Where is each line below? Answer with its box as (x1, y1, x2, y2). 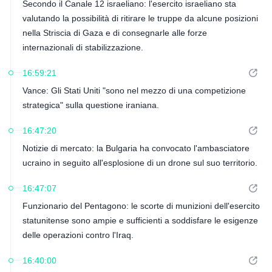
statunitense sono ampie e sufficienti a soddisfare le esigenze (22, 216, 258, 225)
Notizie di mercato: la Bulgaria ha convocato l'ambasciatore (22, 143, 250, 153)
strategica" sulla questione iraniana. (22, 100, 159, 110)
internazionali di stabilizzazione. (22, 42, 143, 52)
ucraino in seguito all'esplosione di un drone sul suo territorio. (22, 158, 257, 168)
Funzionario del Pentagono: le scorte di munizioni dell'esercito (22, 201, 260, 211)
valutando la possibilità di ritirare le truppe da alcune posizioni (22, 13, 258, 23)
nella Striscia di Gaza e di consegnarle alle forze (22, 28, 207, 38)
